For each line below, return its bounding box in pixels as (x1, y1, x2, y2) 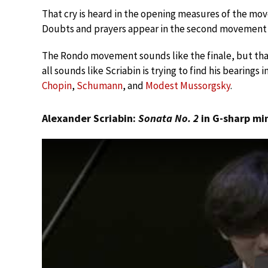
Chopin (42, 78, 72, 92)
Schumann (77, 78, 123, 92)
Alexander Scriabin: (42, 111, 138, 125)
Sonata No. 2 (138, 111, 199, 125)
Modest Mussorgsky (145, 78, 230, 92)
